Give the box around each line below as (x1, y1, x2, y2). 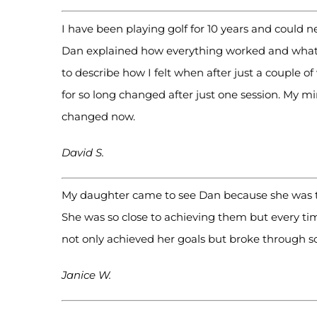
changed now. (62, 109, 135, 123)
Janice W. (62, 268, 111, 282)
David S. (62, 145, 104, 159)
